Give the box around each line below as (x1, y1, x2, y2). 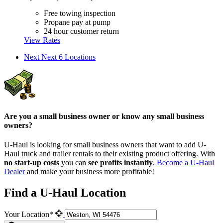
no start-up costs (4, 158, 59, 167)
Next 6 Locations (41, 52, 96, 61)
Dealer (4, 167, 25, 176)
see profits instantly (88, 158, 153, 167)
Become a (157, 158, 190, 167)
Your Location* (4, 210, 55, 219)
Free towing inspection (44, 8, 115, 17)
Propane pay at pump (44, 17, 111, 26)
